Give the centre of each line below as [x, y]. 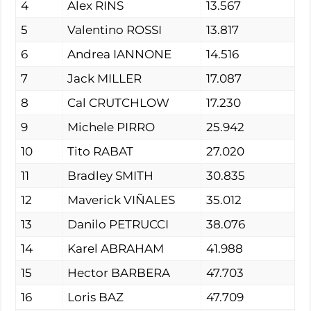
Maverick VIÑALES [121, 200]
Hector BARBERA [119, 272]
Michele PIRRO [111, 127]
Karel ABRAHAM [116, 248]
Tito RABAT [101, 151]
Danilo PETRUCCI [118, 224]
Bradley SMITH [111, 175]
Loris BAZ [96, 297]
